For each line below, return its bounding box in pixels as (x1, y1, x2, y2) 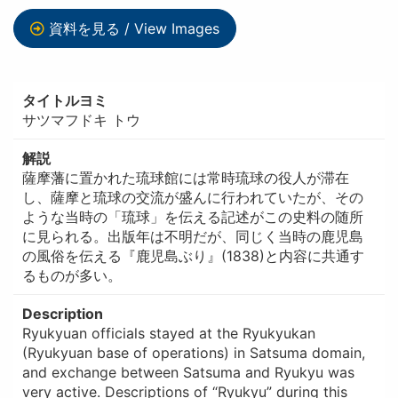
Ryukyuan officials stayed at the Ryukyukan (21, 323, 315, 342)
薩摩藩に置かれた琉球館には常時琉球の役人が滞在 (21, 168, 349, 187)
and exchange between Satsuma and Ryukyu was (21, 362, 354, 381)
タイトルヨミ (21, 91, 107, 109)
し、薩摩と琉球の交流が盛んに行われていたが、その (21, 187, 363, 206)
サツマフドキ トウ (21, 110, 140, 129)
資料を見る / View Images (48, 20, 219, 38)
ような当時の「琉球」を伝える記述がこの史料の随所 (21, 207, 363, 226)
